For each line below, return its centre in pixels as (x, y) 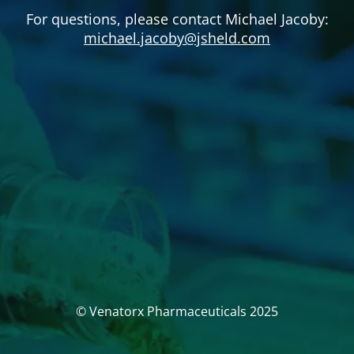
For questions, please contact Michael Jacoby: (177, 19)
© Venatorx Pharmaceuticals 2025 (177, 311)
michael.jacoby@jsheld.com (177, 38)
